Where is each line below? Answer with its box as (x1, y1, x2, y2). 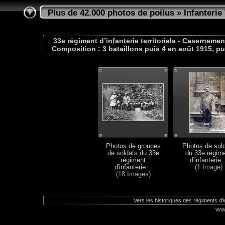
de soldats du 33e (107, 150, 159, 157)
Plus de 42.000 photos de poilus (48, 8, 174, 18)
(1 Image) (194, 164, 222, 171)
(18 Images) (116, 171, 151, 178)
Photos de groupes (105, 143, 161, 150)
